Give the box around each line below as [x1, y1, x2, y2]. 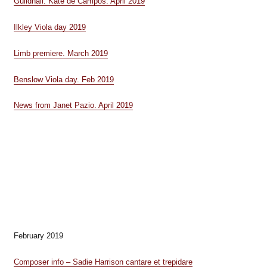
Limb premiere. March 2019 [13, 48, 108, 58]
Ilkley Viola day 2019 [13, 23, 86, 32]
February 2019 [13, 231, 63, 240]
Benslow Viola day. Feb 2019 [13, 74, 114, 84]
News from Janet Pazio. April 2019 [13, 101, 133, 110]
